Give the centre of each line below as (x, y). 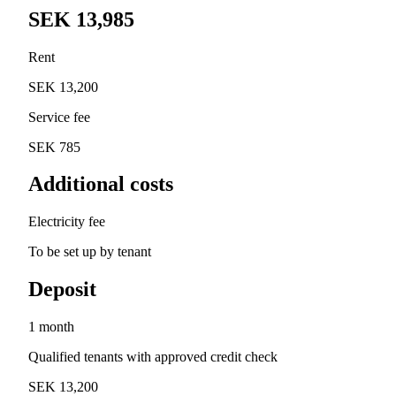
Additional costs (101, 184)
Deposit (62, 289)
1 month (51, 327)
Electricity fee (67, 222)
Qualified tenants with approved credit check (153, 357)
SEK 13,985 (81, 19)
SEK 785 (54, 147)
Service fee (59, 117)
